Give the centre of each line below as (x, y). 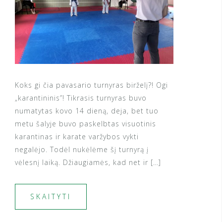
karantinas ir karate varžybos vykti (77, 137)
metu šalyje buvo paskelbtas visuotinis (85, 124)
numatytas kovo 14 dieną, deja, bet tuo (87, 111)
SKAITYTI (51, 197)
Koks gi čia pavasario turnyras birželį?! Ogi (91, 85)
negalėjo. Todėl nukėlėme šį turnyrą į (82, 150)
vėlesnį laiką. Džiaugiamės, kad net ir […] (88, 163)
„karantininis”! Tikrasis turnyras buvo (81, 98)
